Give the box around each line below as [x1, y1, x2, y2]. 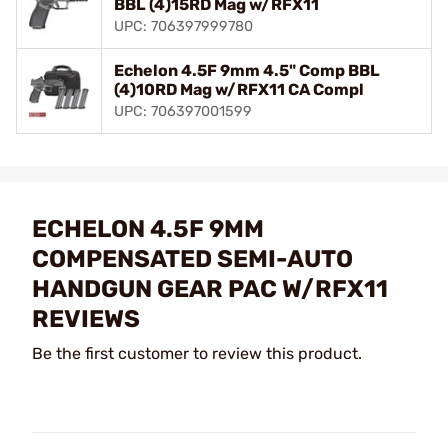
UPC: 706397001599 [114, 103, 252, 120]
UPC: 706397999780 [114, 18, 253, 35]
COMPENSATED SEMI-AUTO [32, 245, 353, 273]
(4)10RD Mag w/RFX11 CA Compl [114, 80, 364, 99]
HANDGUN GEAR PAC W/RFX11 [32, 275, 388, 303]
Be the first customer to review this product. [32, 344, 362, 363]
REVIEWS [32, 305, 140, 333]
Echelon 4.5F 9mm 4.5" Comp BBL [114, 61, 380, 80]
